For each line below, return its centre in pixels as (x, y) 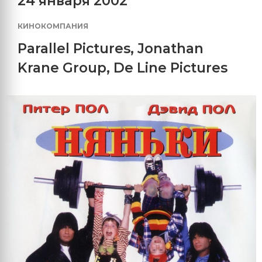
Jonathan (170, 49)
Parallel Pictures (74, 49)
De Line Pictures (170, 68)
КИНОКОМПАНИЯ (53, 26)
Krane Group (62, 68)
